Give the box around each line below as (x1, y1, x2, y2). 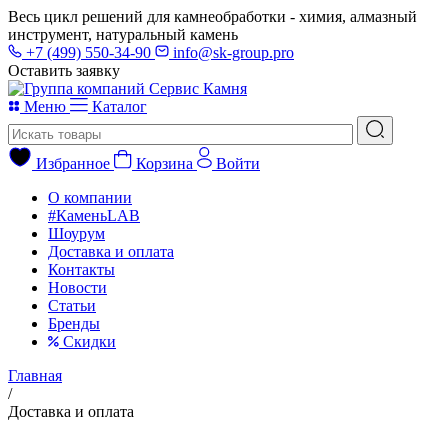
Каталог (92, 98, 147, 115)
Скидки (63, 333, 116, 350)
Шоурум (48, 225, 105, 242)
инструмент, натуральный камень (8, 26, 238, 43)
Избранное (36, 155, 110, 172)
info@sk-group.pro (173, 44, 294, 61)
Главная (8, 367, 62, 384)
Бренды (48, 315, 100, 332)
